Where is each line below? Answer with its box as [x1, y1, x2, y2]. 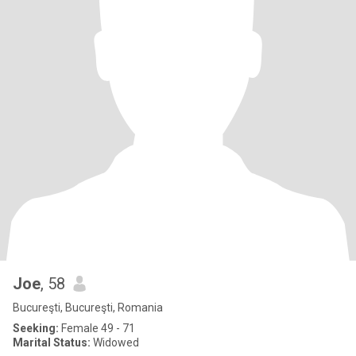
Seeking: [13, 322, 59, 335]
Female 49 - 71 [59, 322, 135, 335]
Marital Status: [13, 336, 91, 349]
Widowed [91, 336, 139, 349]
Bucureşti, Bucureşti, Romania [13, 301, 163, 314]
